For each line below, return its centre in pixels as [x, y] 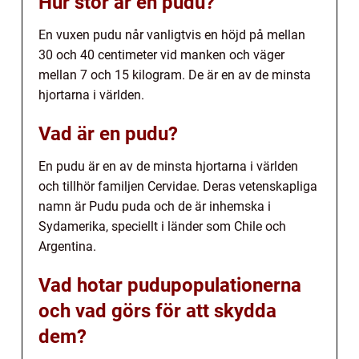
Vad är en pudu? [108, 134]
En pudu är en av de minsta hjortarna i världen [168, 167]
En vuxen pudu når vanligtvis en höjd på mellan [172, 35]
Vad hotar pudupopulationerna [170, 286]
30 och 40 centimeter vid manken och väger [161, 55]
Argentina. [67, 247]
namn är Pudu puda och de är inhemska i [155, 207]
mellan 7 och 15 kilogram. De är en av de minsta [175, 75]
